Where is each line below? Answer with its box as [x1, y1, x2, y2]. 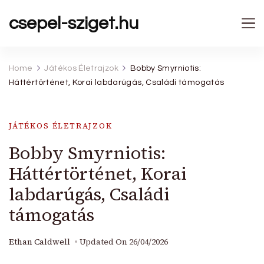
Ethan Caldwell [9, 236, 70, 247]
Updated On [80, 236, 129, 247]
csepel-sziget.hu [9, 14, 138, 32]
